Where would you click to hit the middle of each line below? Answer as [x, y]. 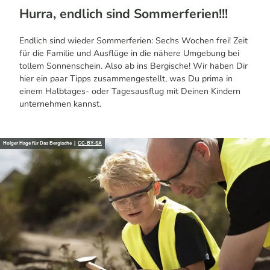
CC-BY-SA [90, 143]
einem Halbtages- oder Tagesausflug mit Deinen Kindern [130, 91]
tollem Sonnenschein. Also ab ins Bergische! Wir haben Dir [133, 66]
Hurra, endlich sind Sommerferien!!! [124, 14]
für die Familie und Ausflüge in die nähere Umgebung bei [129, 53]
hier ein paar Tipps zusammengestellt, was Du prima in [126, 78]
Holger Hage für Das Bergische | [40, 143]
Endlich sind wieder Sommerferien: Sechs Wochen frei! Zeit [133, 40]
